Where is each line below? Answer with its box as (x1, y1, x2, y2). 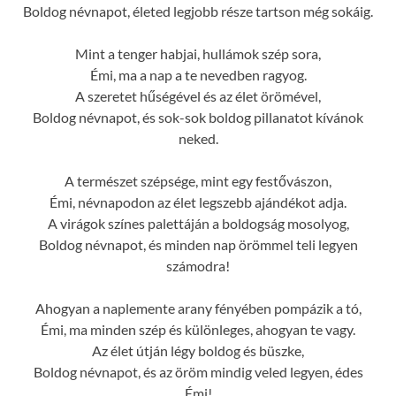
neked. (178, 129, 218, 147)
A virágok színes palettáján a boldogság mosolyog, (47, 214, 349, 232)
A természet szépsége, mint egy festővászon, (65, 171, 331, 189)
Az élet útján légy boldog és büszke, (92, 341, 304, 359)
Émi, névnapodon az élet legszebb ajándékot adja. (49, 193, 346, 210)
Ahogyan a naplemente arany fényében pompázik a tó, (34, 299, 362, 316)
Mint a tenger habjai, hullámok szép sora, (75, 44, 321, 62)
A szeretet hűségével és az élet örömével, (75, 87, 321, 104)
